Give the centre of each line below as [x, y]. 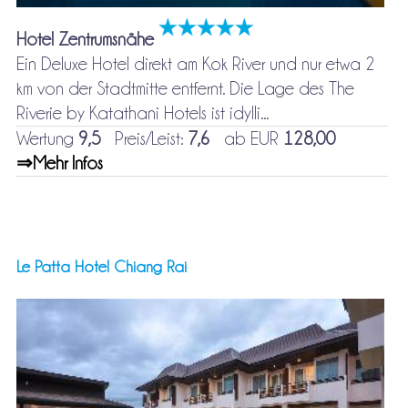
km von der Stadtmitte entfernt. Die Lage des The [185, 89]
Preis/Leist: [144, 139]
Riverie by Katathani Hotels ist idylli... [142, 113]
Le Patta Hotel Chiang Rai [101, 267]
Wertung [47, 139]
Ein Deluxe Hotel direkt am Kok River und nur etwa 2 [195, 64]
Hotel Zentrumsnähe [85, 40]
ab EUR [246, 139]
